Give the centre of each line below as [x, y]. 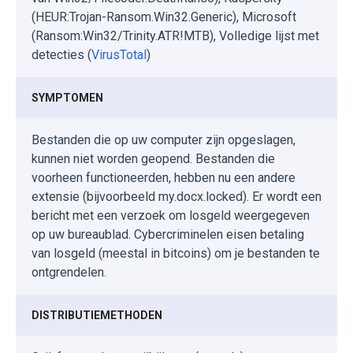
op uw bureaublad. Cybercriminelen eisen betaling [168, 234]
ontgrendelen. [69, 272]
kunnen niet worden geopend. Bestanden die [153, 158]
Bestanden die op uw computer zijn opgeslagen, [163, 139]
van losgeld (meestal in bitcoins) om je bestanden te [176, 253]
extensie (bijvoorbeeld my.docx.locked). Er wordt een [176, 196]
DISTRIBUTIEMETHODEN [97, 315]
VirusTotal [119, 54]
